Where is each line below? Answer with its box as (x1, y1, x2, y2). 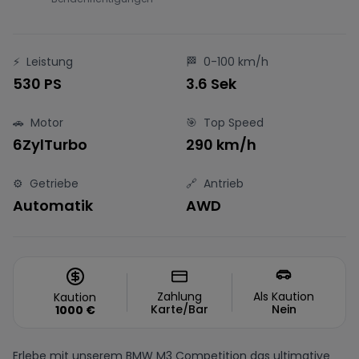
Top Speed (204, 115, 264, 131)
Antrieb (204, 175, 244, 192)
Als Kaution (253, 288, 315, 305)
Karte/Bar (150, 301, 208, 317)
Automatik (13, 196, 93, 216)
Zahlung (156, 288, 202, 305)
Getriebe (30, 175, 79, 192)
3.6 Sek (186, 74, 236, 94)
